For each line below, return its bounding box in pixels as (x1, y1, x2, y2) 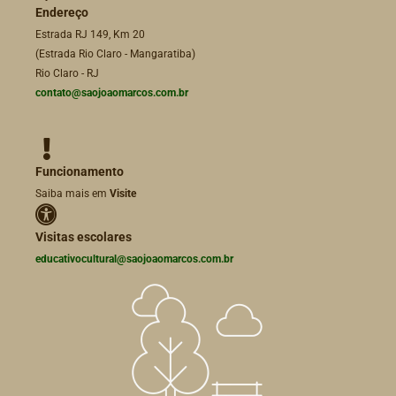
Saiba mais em (35, 187, 110, 201)
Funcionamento (35, 164, 124, 179)
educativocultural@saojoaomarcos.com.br (35, 253, 233, 266)
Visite (110, 187, 136, 201)
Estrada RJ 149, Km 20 (35, 28, 145, 42)
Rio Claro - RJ (35, 67, 99, 80)
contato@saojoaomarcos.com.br (35, 87, 188, 100)
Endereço (35, 5, 88, 20)
